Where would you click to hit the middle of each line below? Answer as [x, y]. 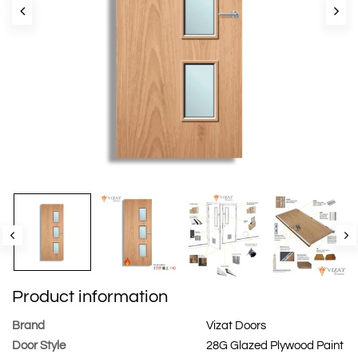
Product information [90, 296]
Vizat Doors [235, 325]
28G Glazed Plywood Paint [274, 345]
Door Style [39, 345]
